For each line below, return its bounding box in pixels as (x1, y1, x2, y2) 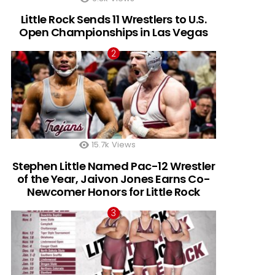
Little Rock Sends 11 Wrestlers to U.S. (20, 12, 207, 28)
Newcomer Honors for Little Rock (26, 184, 201, 199)
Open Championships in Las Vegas (18, 25, 209, 41)
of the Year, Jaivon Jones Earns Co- (17, 171, 211, 187)
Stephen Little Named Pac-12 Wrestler (12, 158, 215, 174)
